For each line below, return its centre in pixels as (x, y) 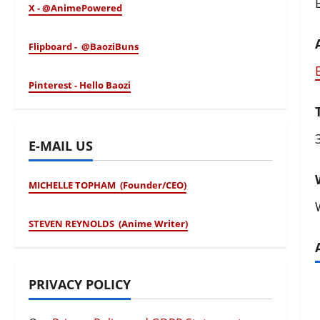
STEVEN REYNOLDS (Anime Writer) (109, 224)
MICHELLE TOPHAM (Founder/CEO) (108, 185)
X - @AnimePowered (76, 8)
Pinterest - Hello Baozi (80, 85)
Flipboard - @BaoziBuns (84, 47)
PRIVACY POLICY (80, 285)
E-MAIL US (61, 146)
